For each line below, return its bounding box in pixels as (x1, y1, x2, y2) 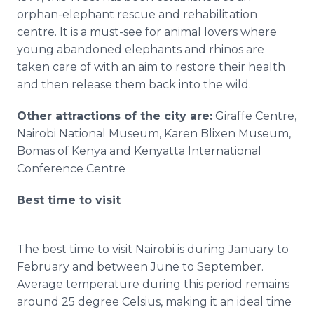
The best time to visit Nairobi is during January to (17, 243, 289, 256)
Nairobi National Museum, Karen (17, 127, 200, 140)
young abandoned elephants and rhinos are (17, 43, 264, 56)
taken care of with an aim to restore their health (17, 60, 285, 74)
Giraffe (212, 109, 255, 123)
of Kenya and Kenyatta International (55, 144, 261, 158)
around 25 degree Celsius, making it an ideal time (17, 295, 292, 308)
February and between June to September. (17, 260, 264, 273)
